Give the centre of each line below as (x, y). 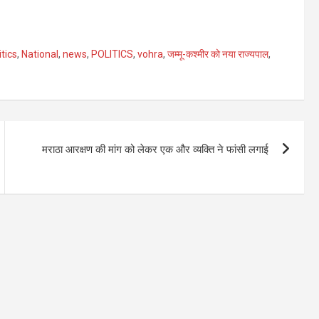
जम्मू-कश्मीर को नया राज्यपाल (218, 54)
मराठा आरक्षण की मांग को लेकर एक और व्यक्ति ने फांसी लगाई (156, 149)
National (40, 54)
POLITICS (112, 54)
